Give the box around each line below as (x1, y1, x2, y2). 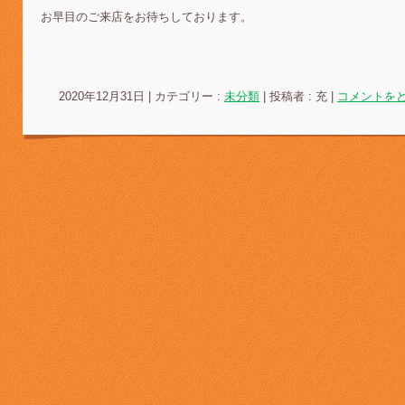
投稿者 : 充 (269, 89, 331, 103)
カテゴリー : (155, 89, 224, 103)
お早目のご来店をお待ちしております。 (41, 10, 252, 24)
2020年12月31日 (59, 89, 145, 103)
